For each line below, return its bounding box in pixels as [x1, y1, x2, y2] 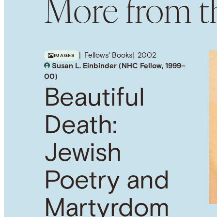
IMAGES [53, 53, 75, 59]
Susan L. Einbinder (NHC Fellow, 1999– [51, 62, 186, 70]
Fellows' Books [84, 52, 132, 60]
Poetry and [44, 170, 170, 195]
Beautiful [44, 87, 145, 112]
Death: [44, 114, 117, 140]
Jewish [44, 142, 122, 168]
